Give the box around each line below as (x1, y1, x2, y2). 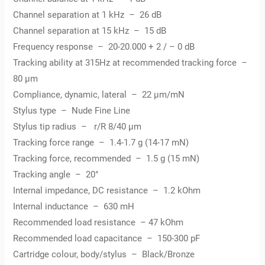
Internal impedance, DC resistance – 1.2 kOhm (13, 185, 201, 196)
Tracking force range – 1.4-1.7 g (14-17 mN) (13, 137, 189, 148)
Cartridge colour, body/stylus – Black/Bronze (13, 248, 195, 260)
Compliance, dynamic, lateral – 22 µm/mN (13, 89, 185, 100)
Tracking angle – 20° (13, 169, 99, 180)
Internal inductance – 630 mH (13, 201, 135, 212)
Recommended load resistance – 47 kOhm (13, 216, 184, 228)
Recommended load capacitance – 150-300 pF (13, 232, 201, 244)
